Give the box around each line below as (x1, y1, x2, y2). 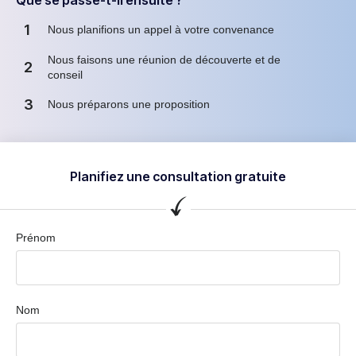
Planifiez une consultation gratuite (70, 168, 286, 184)
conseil (48, 68, 83, 81)
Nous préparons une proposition (48, 98, 210, 111)
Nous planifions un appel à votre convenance (48, 23, 274, 37)
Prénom (16, 230, 56, 244)
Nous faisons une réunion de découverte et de (48, 52, 281, 66)
